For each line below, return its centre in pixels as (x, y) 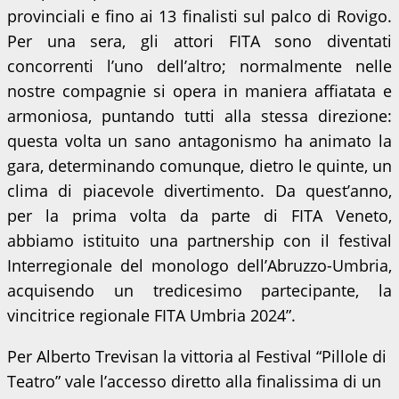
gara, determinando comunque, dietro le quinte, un (199, 166)
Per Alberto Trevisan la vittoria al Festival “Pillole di (197, 356)
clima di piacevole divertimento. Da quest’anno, (199, 191)
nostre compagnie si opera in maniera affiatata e (199, 91)
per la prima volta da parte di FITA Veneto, (199, 216)
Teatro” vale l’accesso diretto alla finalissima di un (194, 381)
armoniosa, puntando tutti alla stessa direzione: (199, 116)
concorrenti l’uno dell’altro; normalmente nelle (199, 66)
